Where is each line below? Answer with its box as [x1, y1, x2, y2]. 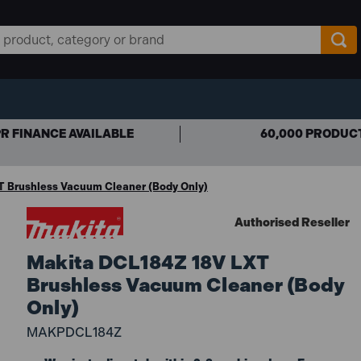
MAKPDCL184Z [26, 324, 122, 340]
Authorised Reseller [234, 214, 350, 230]
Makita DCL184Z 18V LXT [26, 250, 270, 274]
